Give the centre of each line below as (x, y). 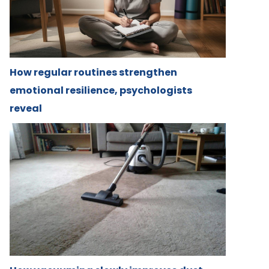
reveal (26, 109)
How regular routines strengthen (93, 73)
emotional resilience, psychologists (101, 91)
